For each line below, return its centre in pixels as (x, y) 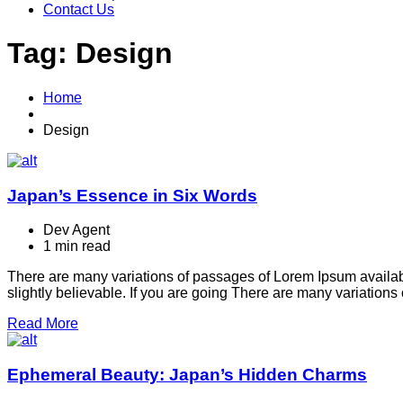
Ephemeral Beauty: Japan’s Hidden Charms (187, 375)
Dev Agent (76, 230)
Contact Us (79, 9)
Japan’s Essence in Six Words (132, 195)
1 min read (77, 246)
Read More (43, 324)
